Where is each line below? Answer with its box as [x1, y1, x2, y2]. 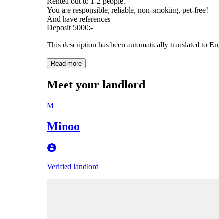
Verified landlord [47, 162, 99, 171]
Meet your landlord [47, 78, 145, 91]
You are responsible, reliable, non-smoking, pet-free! [47, 5, 208, 14]
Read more [51, 59, 82, 67]
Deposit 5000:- [47, 23, 93, 32]
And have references [47, 14, 110, 23]
